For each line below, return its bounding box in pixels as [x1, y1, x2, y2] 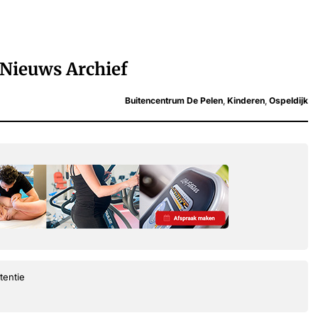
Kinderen [227, 94, 265, 106]
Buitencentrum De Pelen [125, 94, 223, 106]
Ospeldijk [269, 94, 308, 106]
